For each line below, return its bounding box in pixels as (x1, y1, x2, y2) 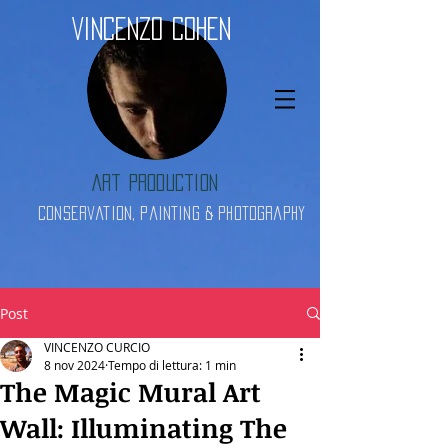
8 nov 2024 (44, 357, 105, 373)
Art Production (92, 174, 218, 191)
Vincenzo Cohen (71, 18, 231, 40)
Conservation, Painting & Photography (38, 206, 306, 220)
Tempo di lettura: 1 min (108, 357, 236, 373)
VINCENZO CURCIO (44, 339, 150, 355)
